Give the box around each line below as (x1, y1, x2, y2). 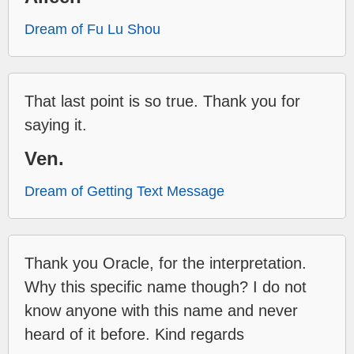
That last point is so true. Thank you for (24, 92, 300, 110)
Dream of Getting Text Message (24, 183, 224, 199)
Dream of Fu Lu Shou (24, 21, 160, 37)
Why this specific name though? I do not (24, 277, 307, 296)
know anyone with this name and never (24, 301, 298, 319)
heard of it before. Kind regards (24, 325, 244, 343)
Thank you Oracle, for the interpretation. (24, 254, 307, 272)
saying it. (24, 115, 87, 134)
